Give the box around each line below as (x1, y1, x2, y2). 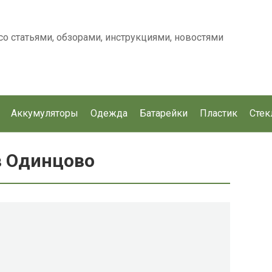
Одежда (90, 107, 127, 119)
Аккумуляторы (11, 107, 78, 119)
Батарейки (140, 107, 188, 119)
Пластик (200, 107, 237, 119)
